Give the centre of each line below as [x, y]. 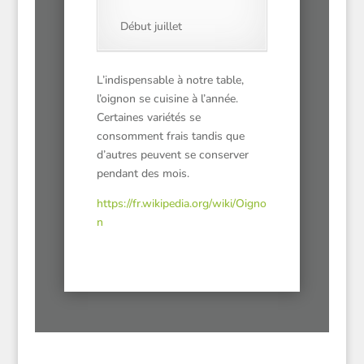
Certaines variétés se [148, 117]
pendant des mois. [143, 173]
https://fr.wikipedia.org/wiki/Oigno [181, 204]
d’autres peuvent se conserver [172, 155]
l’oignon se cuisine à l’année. [167, 99]
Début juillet [151, 26]
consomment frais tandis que [170, 136]
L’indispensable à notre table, [170, 80]
